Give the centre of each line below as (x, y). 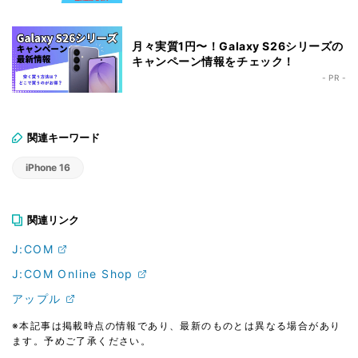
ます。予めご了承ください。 (82, 340)
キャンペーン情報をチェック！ (213, 61)
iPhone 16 (48, 167)
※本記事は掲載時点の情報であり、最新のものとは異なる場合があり (177, 325)
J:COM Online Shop (73, 273)
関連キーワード (64, 137)
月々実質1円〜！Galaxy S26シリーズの (238, 46)
